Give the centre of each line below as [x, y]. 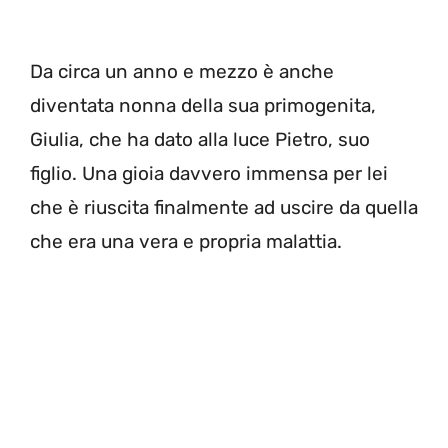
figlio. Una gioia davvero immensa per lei [209, 173]
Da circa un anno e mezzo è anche [182, 71]
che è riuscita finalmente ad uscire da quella [224, 207]
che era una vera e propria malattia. [186, 241]
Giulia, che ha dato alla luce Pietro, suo [200, 139]
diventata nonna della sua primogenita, [203, 105]
